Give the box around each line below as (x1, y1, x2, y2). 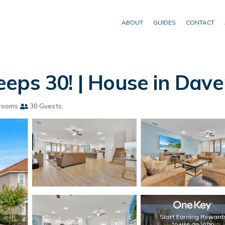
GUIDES (153, 19, 176, 26)
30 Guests (28, 102, 62, 110)
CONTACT (186, 19, 214, 26)
